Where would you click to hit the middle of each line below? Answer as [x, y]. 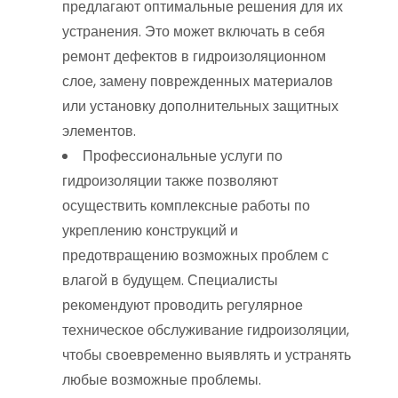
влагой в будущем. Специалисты [170, 280]
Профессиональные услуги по [183, 156]
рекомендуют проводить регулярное [183, 305]
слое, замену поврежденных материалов [198, 81]
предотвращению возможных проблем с [195, 255]
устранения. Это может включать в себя [194, 32]
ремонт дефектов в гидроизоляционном [194, 56]
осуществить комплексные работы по [186, 206]
